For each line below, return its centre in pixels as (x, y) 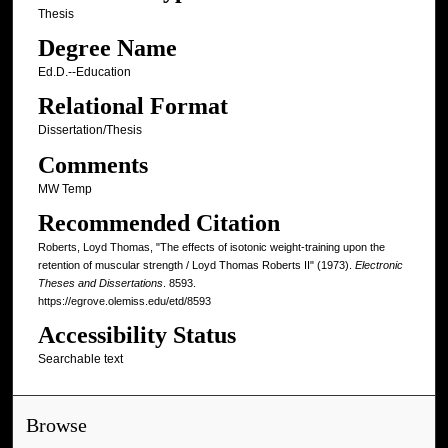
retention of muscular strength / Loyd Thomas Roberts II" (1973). (196, 265)
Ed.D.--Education (84, 72)
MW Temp (64, 188)
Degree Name (107, 48)
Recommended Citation (158, 223)
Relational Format (132, 106)
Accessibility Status (136, 335)
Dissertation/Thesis (89, 130)
